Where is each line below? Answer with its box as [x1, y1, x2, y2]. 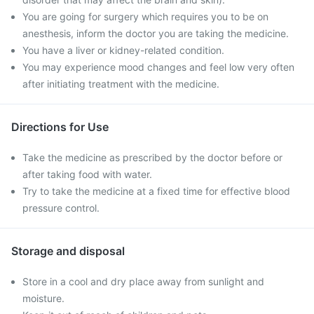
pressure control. [22, 202, 100, 214]
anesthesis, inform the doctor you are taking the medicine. [22, 27, 289, 39]
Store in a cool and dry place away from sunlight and [22, 275, 264, 287]
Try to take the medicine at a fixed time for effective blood [22, 185, 290, 197]
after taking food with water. [22, 168, 152, 180]
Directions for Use [11, 120, 109, 134]
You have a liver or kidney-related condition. [22, 44, 224, 56]
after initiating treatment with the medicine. [22, 78, 219, 90]
